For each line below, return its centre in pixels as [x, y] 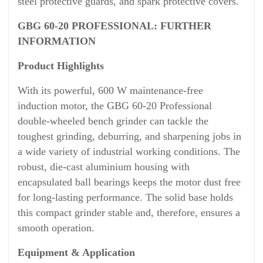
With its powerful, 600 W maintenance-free [110, 90]
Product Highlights [61, 66]
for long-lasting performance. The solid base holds [125, 197]
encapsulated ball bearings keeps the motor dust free [129, 182]
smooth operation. [56, 228]
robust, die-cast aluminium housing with [104, 167]
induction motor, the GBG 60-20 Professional [115, 106]
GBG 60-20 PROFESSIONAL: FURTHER [114, 26]
